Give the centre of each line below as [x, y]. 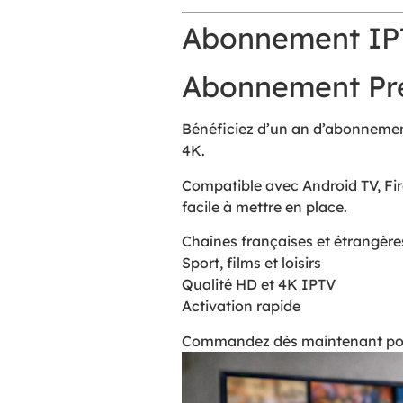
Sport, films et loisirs [251, 263]
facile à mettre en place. [264, 206]
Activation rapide [241, 306]
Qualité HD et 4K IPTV [258, 285]
